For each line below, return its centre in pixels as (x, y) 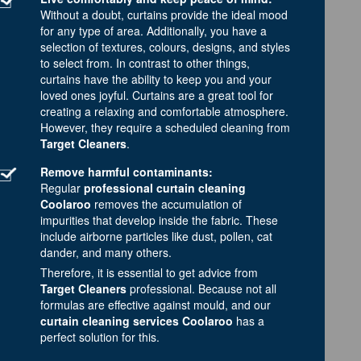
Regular (62, 187)
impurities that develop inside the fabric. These (159, 220)
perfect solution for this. (100, 336)
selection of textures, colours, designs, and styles (165, 46)
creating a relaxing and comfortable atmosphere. (164, 111)
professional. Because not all (201, 288)
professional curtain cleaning (165, 187)
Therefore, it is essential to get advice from (149, 272)
